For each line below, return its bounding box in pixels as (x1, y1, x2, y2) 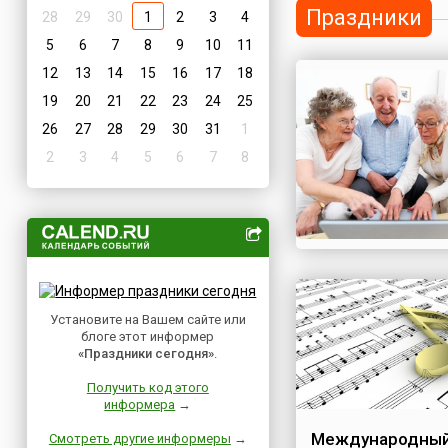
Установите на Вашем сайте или (49, 312, 246, 327)
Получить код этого (86, 380, 209, 395)
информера (104, 397, 176, 412)
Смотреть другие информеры (48, 431, 231, 446)
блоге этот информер (81, 329, 215, 344)
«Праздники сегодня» (78, 346, 215, 361)
